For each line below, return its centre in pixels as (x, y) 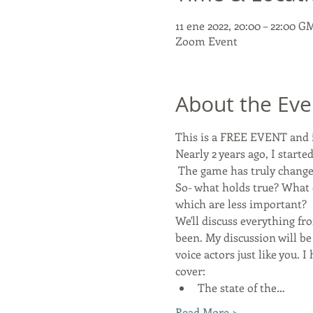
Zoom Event (206, 41)
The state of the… (241, 287)
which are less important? (241, 204)
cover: (190, 271)
